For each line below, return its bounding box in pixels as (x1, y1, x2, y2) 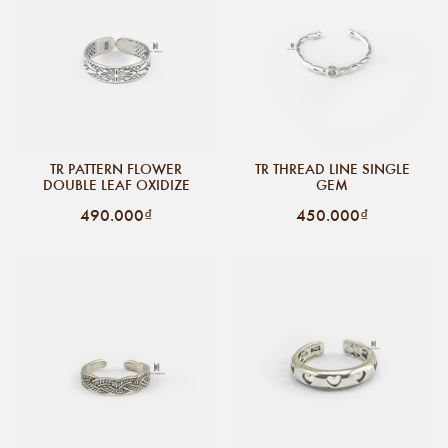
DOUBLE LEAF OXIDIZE (42, 174, 190, 195)
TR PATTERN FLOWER (50, 158, 182, 179)
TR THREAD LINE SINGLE (254, 158, 410, 179)
